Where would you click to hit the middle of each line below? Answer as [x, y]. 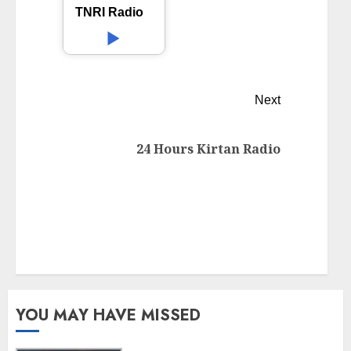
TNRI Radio [109, 13]
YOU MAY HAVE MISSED [108, 316]
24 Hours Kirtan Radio [208, 149]
